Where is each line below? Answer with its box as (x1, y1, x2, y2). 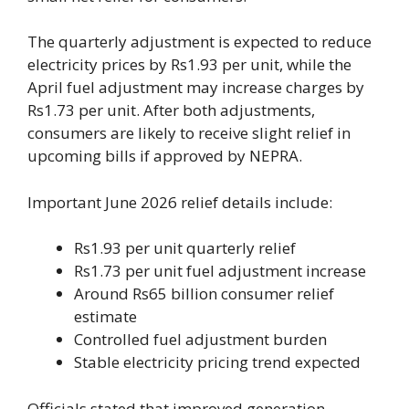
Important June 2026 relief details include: (27, 191, 332, 213)
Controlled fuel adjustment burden (74, 329, 327, 351)
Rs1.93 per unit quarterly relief (74, 237, 296, 259)
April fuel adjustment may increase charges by (27, 77, 364, 99)
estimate (74, 306, 137, 328)
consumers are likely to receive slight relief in (27, 122, 351, 144)
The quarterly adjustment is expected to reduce (27, 31, 372, 53)
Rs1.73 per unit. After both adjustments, (27, 100, 315, 121)
